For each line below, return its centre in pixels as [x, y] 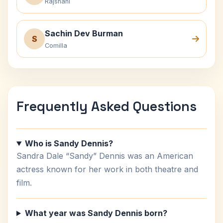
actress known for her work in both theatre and [107, 169]
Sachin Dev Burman [84, 33]
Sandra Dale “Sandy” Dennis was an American [105, 156]
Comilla [56, 46]
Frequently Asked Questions [107, 106]
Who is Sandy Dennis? [69, 143]
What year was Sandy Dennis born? [96, 213]
